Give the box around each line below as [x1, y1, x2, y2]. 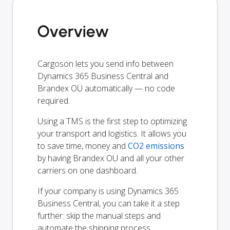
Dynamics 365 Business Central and [37, 70, 168, 82]
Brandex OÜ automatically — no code [37, 82, 175, 94]
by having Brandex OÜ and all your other [37, 152, 184, 164]
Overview [37, 21, 109, 41]
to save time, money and [37, 140, 128, 151]
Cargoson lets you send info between [37, 57, 174, 69]
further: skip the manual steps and [37, 209, 161, 221]
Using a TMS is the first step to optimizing [37, 115, 187, 127]
